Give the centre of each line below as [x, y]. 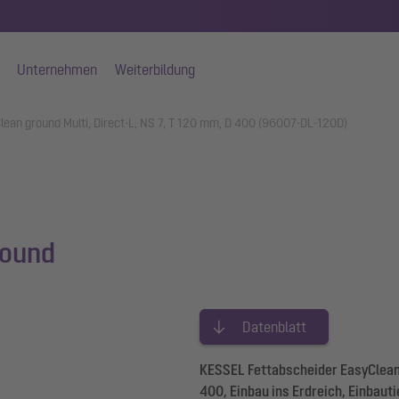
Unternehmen [57, 69]
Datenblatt [274, 327]
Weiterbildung [155, 69]
